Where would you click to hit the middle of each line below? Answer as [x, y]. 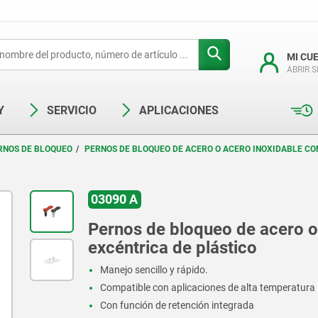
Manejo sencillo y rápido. [154, 270]
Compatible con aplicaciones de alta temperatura [208, 288]
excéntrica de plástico [172, 248]
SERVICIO [72, 110]
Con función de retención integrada [177, 306]
